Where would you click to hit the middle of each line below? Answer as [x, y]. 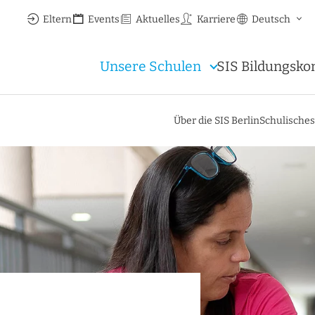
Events [104, 19]
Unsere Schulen [151, 66]
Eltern [58, 19]
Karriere [216, 19]
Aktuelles [158, 19]
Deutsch [271, 19]
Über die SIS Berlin [217, 121]
